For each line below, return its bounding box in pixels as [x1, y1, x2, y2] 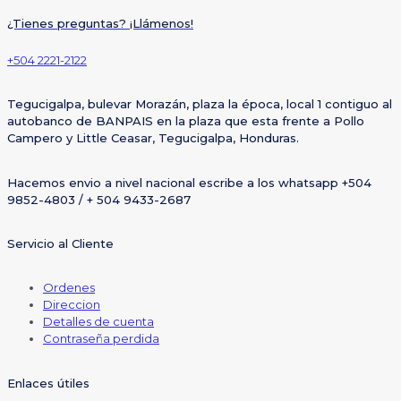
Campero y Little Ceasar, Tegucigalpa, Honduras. [7, 131, 299, 146]
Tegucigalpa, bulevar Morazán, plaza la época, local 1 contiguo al [7, 97, 392, 112]
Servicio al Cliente [7, 236, 114, 252]
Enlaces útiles [7, 375, 90, 390]
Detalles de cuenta [43, 314, 154, 329]
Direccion [43, 297, 100, 312]
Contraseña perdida [43, 331, 159, 346]
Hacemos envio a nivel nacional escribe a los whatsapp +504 [7, 175, 371, 190]
